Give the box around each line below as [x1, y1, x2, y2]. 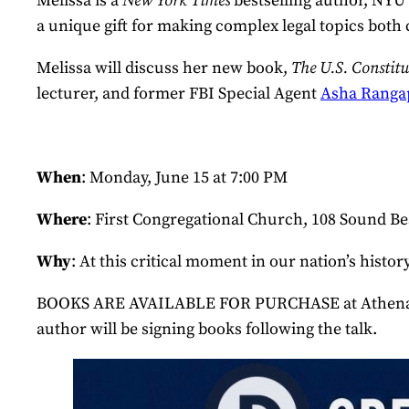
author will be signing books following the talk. [37, 319, 377, 341]
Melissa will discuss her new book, [37, 58, 291, 79]
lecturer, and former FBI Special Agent [37, 83, 320, 105]
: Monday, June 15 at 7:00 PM [81, 167, 288, 189]
